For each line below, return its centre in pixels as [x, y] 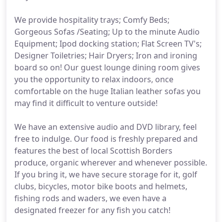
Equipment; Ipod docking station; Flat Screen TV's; [108, 44]
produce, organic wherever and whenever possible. [111, 163]
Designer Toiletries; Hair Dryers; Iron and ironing [106, 55]
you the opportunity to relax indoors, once [94, 79]
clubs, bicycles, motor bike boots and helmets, [101, 186]
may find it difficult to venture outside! [86, 103]
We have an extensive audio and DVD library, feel [106, 127]
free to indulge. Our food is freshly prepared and [106, 139]
